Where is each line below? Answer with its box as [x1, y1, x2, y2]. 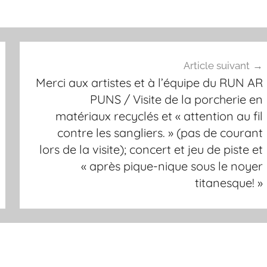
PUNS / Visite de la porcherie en [89, 91, 263, 107]
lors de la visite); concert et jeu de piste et [39, 141, 263, 157]
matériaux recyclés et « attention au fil [55, 108, 263, 123]
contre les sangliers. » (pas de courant [57, 125, 263, 140]
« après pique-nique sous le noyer [80, 158, 263, 173]
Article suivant [183, 59, 250, 72]
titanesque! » [194, 175, 263, 190]
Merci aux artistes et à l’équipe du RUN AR [35, 74, 263, 90]
